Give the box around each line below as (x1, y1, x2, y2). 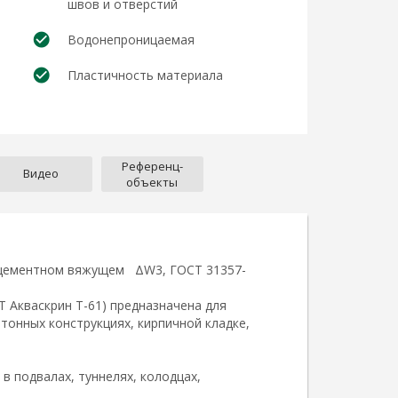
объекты (126, 173, 178, 190)
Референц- (121, 157, 183, 174)
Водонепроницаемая (68, 31, 195, 48)
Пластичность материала (68, 67, 224, 84)
